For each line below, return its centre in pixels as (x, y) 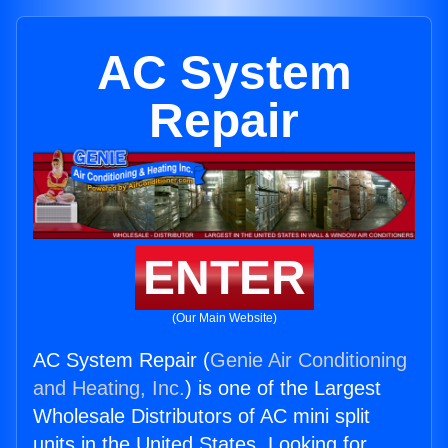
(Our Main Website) (224, 318)
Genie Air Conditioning (308, 360)
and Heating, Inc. (109, 388)
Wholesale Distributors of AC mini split (201, 416)
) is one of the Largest (283, 388)
